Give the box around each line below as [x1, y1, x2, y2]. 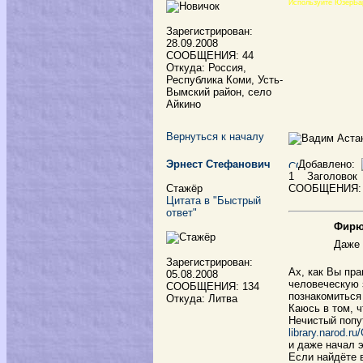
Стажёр [166, 182, 203, 194]
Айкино [166, 98, 201, 110]
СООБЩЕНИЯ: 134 [166, 280, 259, 293]
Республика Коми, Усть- [166, 74, 283, 86]
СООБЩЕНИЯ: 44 [166, 49, 254, 62]
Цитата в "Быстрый [166, 194, 261, 207]
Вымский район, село [166, 86, 271, 98]
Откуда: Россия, [166, 62, 246, 74]
